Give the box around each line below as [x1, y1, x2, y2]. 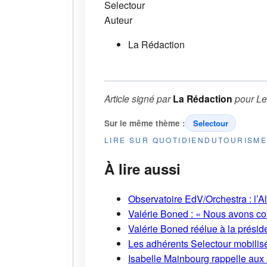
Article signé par [104, 91, 173, 105]
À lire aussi [104, 158, 181, 179]
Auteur [104, 13, 132, 27]
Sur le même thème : [104, 117, 185, 129]
